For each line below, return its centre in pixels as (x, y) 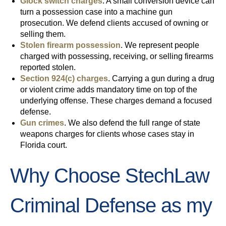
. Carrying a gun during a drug (161, 79)
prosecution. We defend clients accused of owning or (114, 23)
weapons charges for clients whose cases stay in (107, 134)
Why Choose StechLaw (110, 176)
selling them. (43, 34)
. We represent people (160, 45)
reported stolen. (48, 68)
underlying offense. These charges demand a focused (116, 101)
